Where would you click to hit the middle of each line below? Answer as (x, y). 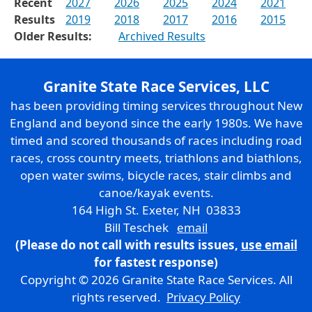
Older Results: (53, 36)
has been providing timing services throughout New (156, 105)
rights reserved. (119, 297)
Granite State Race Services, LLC (156, 86)
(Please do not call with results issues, (128, 244)
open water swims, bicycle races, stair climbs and (156, 175)
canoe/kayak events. (156, 192)
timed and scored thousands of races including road (156, 140)
